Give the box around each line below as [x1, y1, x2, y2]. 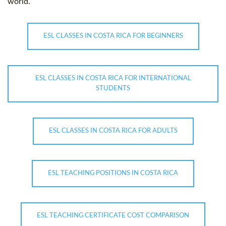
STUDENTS [96, 85, 130, 92]
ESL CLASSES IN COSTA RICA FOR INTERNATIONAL [35, 75, 191, 82]
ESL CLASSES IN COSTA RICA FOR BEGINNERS [43, 33, 183, 40]
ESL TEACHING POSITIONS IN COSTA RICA [48, 170, 178, 177]
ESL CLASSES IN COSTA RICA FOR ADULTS [48, 128, 178, 135]
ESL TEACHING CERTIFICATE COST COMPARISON [37, 212, 189, 219]
